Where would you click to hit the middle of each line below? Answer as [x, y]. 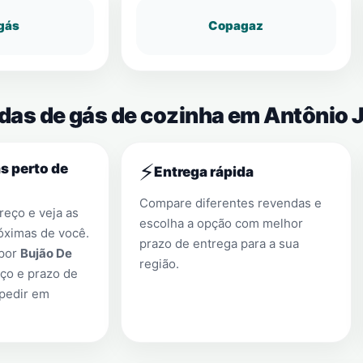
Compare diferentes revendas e [231, 203]
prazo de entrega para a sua [219, 243]
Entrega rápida [204, 172]
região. [159, 264]
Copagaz [236, 26]
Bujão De [46, 253]
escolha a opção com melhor [221, 223]
